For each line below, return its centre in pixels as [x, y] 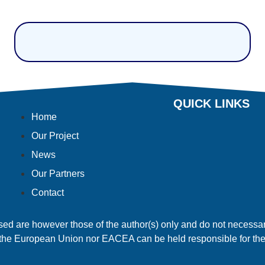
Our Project [55, 136]
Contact [48, 193]
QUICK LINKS [211, 104]
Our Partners [58, 174]
